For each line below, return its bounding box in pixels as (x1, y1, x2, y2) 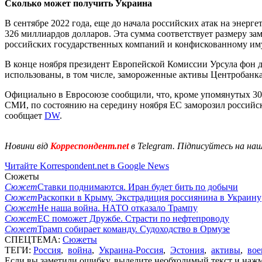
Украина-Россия (99, 244, 163, 255)
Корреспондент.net (48, 140, 131, 151)
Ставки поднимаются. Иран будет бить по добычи (37, 181, 238, 192)
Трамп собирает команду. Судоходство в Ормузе (37, 223, 230, 234)
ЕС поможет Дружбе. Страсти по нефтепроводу (37, 213, 229, 223)
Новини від (5, 140, 48, 151)
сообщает (5, 110, 44, 120)
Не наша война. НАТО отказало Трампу (37, 202, 198, 213)
